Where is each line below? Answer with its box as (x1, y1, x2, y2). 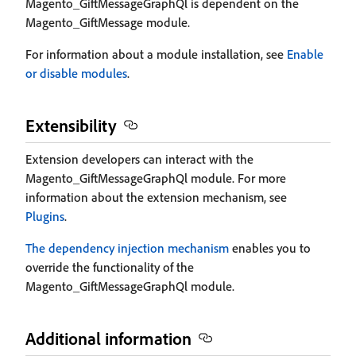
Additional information (25, 327, 192, 349)
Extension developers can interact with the (25, 151, 253, 167)
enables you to (229, 240, 311, 256)
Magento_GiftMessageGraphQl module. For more (25, 170, 286, 186)
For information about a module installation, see (25, 46, 287, 62)
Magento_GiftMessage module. (25, 14, 190, 30)
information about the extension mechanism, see (25, 189, 287, 205)
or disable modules (25, 65, 127, 81)
